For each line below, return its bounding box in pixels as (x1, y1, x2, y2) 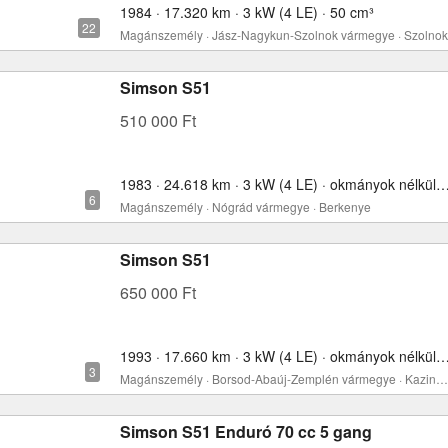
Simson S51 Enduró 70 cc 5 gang (120, 420, 372, 443)
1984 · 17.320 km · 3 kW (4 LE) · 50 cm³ (120, 2, 374, 22)
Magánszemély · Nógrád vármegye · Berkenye (120, 198, 371, 215)
